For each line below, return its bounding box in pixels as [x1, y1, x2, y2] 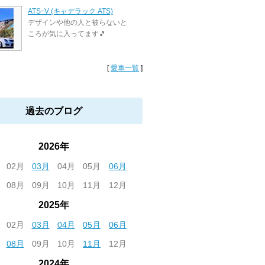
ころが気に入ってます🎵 [28, 30, 106, 38]
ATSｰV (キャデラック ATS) [28, 7, 113, 15]
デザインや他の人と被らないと [28, 18, 127, 27]
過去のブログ [25, 106, 82, 116]
